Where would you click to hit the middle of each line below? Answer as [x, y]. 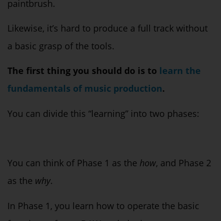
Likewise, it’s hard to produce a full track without [108, 28]
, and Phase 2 [184, 163]
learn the [180, 71]
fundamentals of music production [85, 89]
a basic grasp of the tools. [61, 46]
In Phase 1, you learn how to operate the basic [103, 205]
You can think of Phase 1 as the [74, 163]
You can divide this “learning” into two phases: [103, 113]
